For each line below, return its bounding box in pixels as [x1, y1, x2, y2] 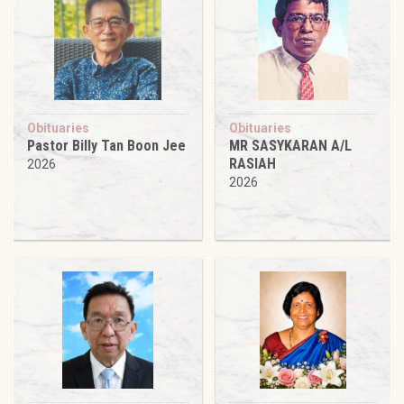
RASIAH [229, 154, 276, 172]
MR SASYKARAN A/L [229, 136, 352, 154]
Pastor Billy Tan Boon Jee [27, 136, 186, 154]
